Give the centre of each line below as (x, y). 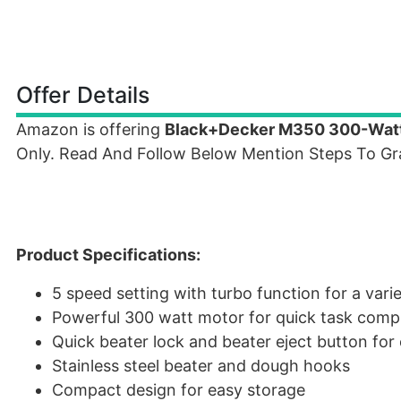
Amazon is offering (90, 129)
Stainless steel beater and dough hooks (201, 366)
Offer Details (83, 95)
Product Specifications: (108, 255)
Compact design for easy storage (179, 390)
